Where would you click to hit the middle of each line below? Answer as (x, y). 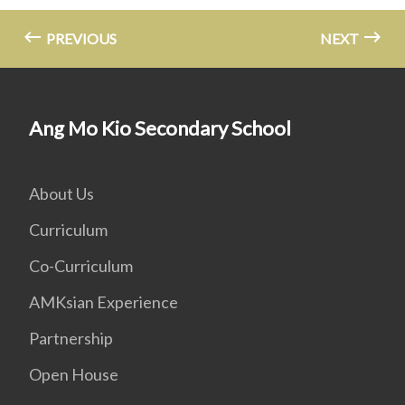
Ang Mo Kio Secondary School (160, 128)
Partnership (71, 339)
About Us (61, 194)
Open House (74, 375)
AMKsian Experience (104, 302)
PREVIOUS (80, 39)
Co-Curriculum (81, 266)
